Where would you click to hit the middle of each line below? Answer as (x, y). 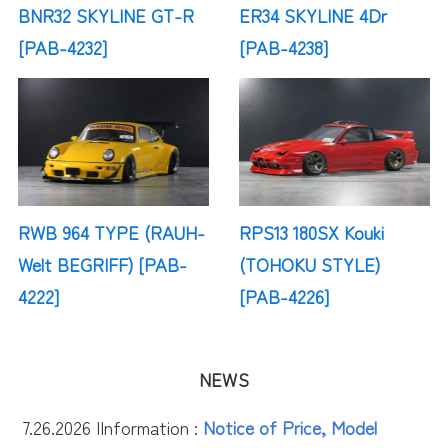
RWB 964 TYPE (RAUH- (111, 231)
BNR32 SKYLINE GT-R (105, 15)
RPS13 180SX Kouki (311, 231)
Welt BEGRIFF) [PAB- (102, 263)
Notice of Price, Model (290, 426)
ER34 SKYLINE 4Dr (313, 15)
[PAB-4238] (283, 47)
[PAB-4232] (62, 47)
